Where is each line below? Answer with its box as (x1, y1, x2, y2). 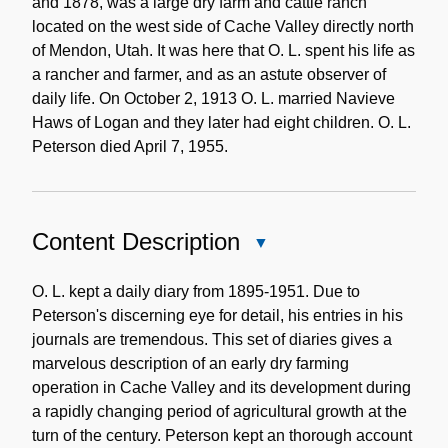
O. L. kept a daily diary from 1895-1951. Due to (32, 282, 360, 300)
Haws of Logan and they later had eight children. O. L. (32, 113, 411, 131)
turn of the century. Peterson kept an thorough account (32, 426, 412, 444)
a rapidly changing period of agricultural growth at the (32, 402, 407, 420)
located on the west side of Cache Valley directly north (32, 17, 414, 35)
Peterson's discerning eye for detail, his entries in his (32, 306, 403, 324)
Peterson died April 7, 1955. (32, 137, 228, 155)
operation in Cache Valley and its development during (32, 378, 411, 396)
